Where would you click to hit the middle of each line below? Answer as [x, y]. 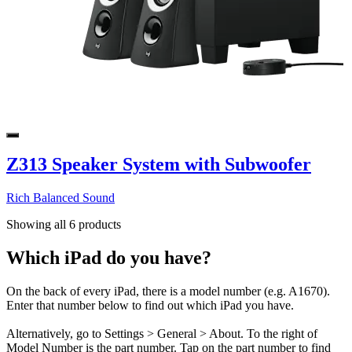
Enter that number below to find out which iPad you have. [150, 306]
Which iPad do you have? [109, 258]
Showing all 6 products [64, 225]
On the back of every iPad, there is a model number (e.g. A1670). [168, 291]
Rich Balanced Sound [60, 198]
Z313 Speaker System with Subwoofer [159, 165]
